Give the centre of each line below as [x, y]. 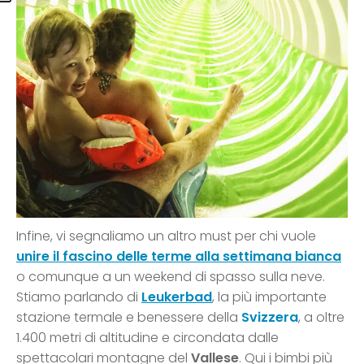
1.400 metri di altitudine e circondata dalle [147, 338]
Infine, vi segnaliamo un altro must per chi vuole [166, 236]
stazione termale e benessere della [129, 318]
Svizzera [270, 318]
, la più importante [269, 297]
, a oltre [321, 318]
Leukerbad [177, 297]
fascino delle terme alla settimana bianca [200, 257]
